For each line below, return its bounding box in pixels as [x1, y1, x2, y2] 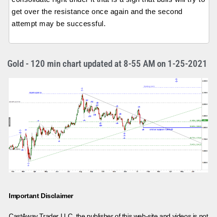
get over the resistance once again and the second [12, 7, 183, 16]
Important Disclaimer [9, 192, 73, 200]
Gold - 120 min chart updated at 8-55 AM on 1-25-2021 [7, 58, 207, 69]
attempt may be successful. [12, 19, 106, 28]
